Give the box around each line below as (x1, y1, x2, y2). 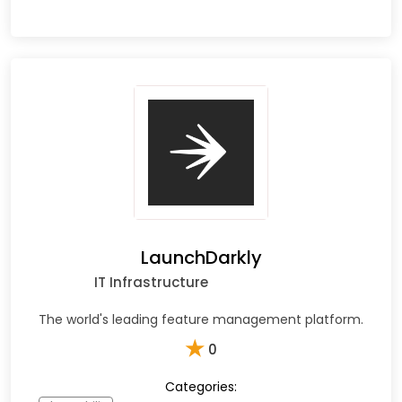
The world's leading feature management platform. (39, 310, 363, 328)
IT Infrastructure (93, 272, 208, 292)
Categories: (165, 377, 237, 396)
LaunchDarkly (140, 244, 262, 270)
